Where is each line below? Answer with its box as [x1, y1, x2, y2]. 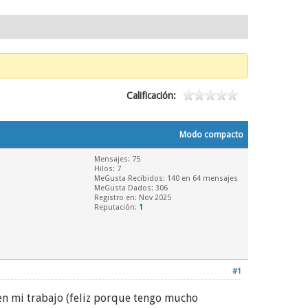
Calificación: [126, 90, 176, 101]
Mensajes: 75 [94, 155, 140, 164]
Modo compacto [179, 130, 243, 140]
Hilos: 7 [94, 164, 121, 173]
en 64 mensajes [179, 174, 238, 183]
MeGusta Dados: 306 [94, 184, 168, 192]
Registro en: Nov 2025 [94, 193, 171, 202]
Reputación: [94, 203, 139, 212]
